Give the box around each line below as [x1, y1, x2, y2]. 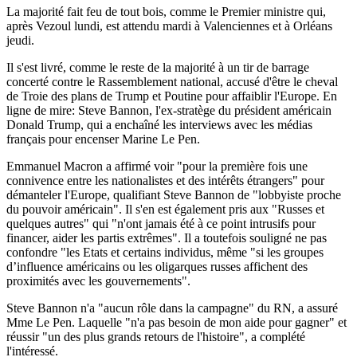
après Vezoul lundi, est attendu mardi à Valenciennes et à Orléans [6, 18, 332, 33]
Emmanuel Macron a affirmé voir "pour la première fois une [6, 159, 308, 173]
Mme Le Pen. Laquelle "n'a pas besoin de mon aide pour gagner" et [6, 315, 347, 329]
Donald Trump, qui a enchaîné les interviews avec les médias [6, 117, 312, 131]
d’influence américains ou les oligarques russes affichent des [6, 259, 308, 273]
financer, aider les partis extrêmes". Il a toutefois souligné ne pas [6, 230, 327, 245]
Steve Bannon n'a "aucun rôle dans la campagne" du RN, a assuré [6, 300, 338, 315]
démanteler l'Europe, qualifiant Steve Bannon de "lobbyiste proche [6, 187, 341, 202]
